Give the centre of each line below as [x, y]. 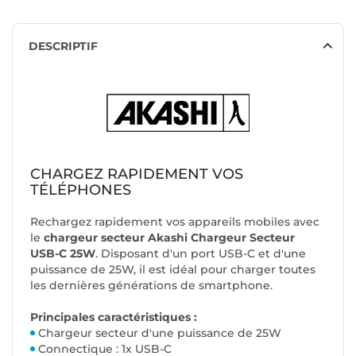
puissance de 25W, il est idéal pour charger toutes [173, 270]
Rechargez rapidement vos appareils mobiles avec [175, 222]
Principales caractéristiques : [114, 317]
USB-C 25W [63, 254]
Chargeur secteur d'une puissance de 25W [160, 333]
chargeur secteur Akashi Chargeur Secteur [169, 238]
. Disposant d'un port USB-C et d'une [201, 254]
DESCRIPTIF [63, 46]
